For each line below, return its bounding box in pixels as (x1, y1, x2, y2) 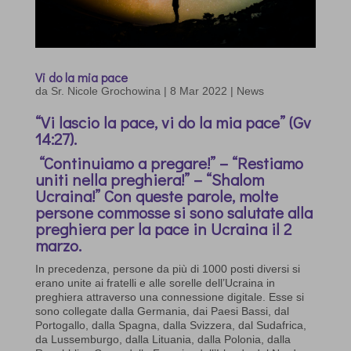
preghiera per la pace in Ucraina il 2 (34, 218, 291, 241)
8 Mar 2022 (169, 85, 227, 98)
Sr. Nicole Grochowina (50, 85, 161, 98)
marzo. (34, 234, 81, 257)
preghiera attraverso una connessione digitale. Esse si (34, 291, 304, 304)
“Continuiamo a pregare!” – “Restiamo (38, 152, 303, 175)
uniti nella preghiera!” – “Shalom (34, 168, 264, 191)
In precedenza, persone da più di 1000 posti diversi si (34, 262, 300, 276)
